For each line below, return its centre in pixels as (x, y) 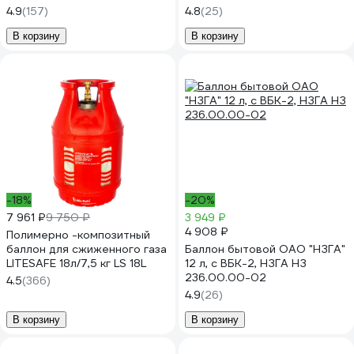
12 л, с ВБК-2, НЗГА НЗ (246, 263)
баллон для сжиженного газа (87, 249)
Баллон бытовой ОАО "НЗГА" (265, 249)
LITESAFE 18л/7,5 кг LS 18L (76, 263)
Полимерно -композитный (78, 235)
